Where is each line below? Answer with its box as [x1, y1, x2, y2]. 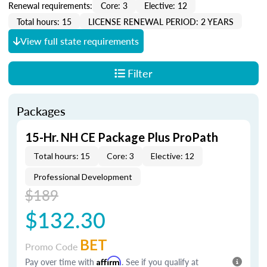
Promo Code [25, 240, 80, 253]
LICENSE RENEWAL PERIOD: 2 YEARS [88, 15, 234, 27]
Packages [17, 103, 66, 119]
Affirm [97, 256, 122, 266]
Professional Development [33, 172, 132, 182]
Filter [127, 66, 153, 80]
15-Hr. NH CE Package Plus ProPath [25, 130, 218, 144]
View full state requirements [20, 34, 139, 48]
